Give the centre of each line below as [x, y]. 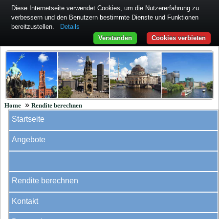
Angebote [28, 140]
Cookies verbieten [179, 38]
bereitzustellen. [34, 27]
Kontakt [25, 201]
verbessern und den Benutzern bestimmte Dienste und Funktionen [105, 17]
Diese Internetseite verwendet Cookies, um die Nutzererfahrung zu [105, 8]
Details [70, 27]
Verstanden [115, 38]
